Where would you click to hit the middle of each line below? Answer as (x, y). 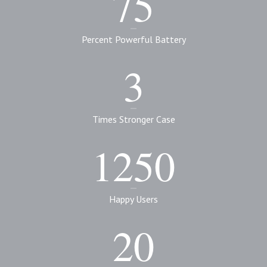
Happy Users (133, 199)
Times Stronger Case (133, 119)
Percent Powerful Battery (133, 39)
